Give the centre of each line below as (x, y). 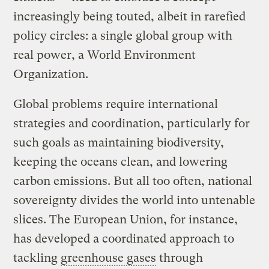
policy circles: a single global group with (123, 35)
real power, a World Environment (105, 55)
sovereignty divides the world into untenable (134, 200)
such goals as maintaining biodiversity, (119, 142)
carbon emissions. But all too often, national (133, 181)
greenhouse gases (109, 258)
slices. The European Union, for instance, (126, 219)
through (180, 258)
